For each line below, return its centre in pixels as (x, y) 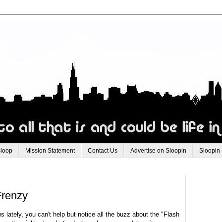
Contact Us (103, 151)
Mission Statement (50, 151)
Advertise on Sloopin (158, 151)
